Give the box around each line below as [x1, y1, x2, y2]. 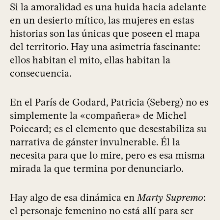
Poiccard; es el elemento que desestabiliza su [10, 123, 207, 135]
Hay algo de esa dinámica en [10, 192, 137, 204]
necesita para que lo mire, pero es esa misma [10, 149, 205, 162]
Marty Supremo [137, 192, 203, 204]
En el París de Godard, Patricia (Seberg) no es [10, 96, 208, 109]
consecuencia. [10, 67, 72, 80]
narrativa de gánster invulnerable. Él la [10, 136, 180, 148]
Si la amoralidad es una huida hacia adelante [10, 1, 206, 13]
